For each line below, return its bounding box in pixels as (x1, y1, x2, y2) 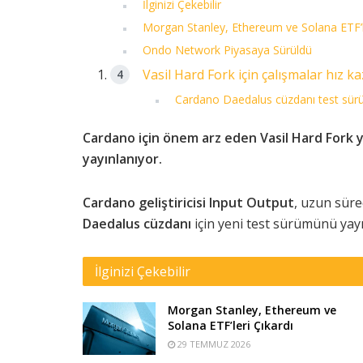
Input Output (209, 194, 294, 212)
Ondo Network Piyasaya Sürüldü (143, 42, 313, 58)
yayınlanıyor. (83, 150, 162, 169)
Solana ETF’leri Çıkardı (168, 318, 293, 334)
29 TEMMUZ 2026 (175, 338, 250, 351)
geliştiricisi (139, 194, 206, 212)
